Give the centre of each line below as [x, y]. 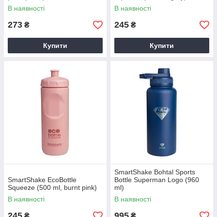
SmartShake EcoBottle [42, 180]
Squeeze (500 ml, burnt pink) [52, 187]
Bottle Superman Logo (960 [157, 180]
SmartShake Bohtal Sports [155, 172]
